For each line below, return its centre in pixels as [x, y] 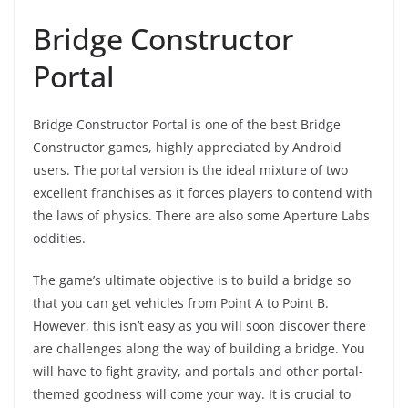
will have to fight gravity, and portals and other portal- [198, 372]
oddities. [61, 239]
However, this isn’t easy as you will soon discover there [199, 326]
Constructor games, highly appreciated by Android [187, 148]
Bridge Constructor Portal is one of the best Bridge [187, 125]
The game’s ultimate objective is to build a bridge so [192, 280]
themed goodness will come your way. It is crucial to [192, 394]
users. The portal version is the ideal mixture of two [190, 170]
